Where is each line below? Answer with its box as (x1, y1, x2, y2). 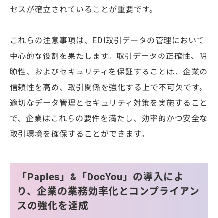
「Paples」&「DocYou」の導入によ (17, 170, 184, 182)
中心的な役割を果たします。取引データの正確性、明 (10, 51, 207, 61)
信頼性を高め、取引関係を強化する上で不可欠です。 (10, 82, 207, 92)
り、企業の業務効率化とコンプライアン (17, 185, 200, 197)
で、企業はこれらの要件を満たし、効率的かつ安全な (10, 113, 208, 123)
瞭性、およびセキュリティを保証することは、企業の (10, 67, 208, 76)
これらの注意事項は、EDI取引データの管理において (10, 36, 205, 45)
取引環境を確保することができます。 (10, 129, 149, 139)
